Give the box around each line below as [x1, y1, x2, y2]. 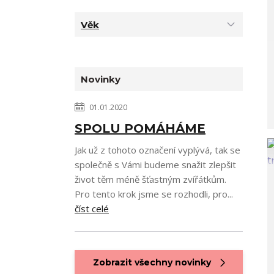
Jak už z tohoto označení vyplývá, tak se [75, 144, 240, 156]
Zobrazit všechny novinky [92, 257, 211, 268]
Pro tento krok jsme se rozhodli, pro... [75, 188, 233, 200]
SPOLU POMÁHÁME [75, 121, 206, 136]
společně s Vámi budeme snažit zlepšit [75, 158, 236, 171]
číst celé [75, 202, 109, 215]
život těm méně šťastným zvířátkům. [75, 173, 226, 185]
